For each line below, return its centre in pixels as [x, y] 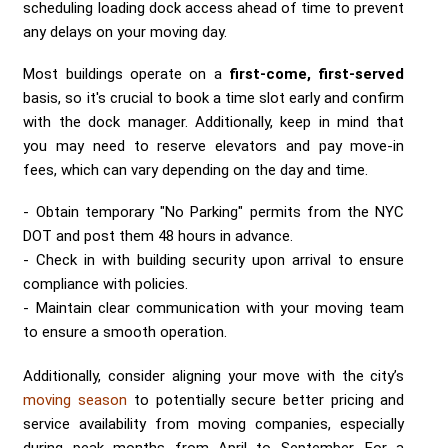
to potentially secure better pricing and [266, 399]
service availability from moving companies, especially [214, 423]
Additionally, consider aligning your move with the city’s [214, 375]
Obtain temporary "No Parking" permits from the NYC [220, 211]
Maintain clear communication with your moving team [220, 307]
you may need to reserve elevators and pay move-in [214, 145]
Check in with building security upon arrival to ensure [220, 259]
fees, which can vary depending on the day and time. [196, 169]
